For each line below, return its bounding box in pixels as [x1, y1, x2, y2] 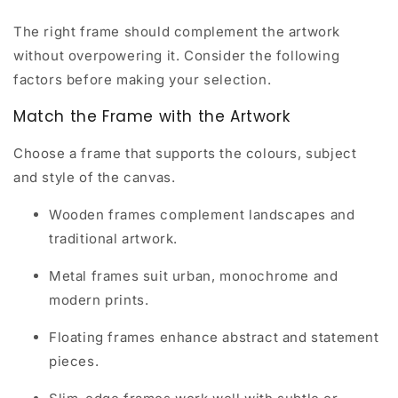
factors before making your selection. [13, 70, 272, 88]
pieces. [49, 352, 99, 370]
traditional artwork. [49, 229, 178, 247]
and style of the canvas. [13, 168, 176, 186]
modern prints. [49, 291, 149, 308]
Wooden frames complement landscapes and [49, 205, 355, 223]
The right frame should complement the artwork [13, 22, 341, 40]
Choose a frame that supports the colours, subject [13, 144, 357, 162]
